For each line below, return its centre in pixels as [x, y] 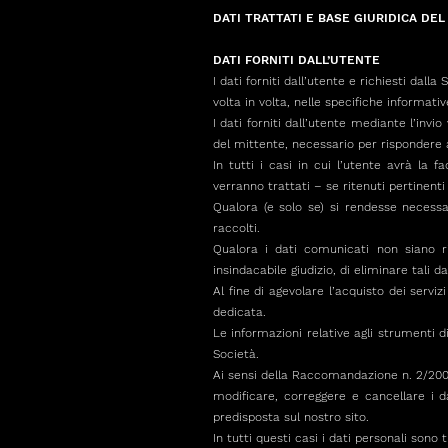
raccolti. [236, 228]
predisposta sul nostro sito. [291, 417]
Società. [236, 354]
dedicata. [239, 312]
